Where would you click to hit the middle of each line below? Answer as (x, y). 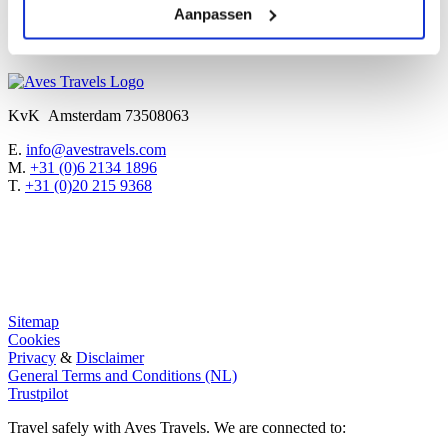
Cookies (34, 340)
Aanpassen (212, 13)
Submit (36, 47)
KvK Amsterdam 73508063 (98, 116)
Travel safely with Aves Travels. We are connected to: (177, 428)
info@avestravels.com (96, 150)
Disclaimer (110, 358)
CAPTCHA (46, 27)
